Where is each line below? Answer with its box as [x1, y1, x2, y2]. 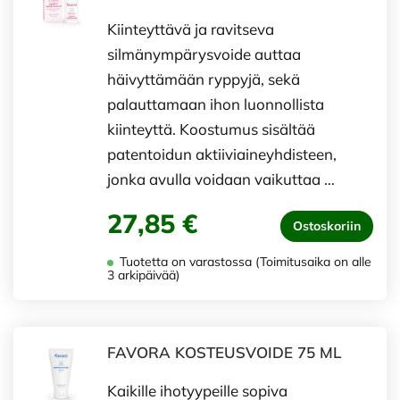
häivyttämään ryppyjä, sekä [107, 70, 300, 88]
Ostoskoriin [293, 218, 361, 234]
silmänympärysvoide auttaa [107, 45, 301, 63]
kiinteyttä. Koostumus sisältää [107, 120, 315, 138]
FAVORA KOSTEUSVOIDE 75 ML [107, 343, 341, 362]
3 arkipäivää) [107, 267, 179, 283]
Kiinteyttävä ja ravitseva [107, 20, 274, 38]
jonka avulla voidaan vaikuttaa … [107, 170, 335, 188]
